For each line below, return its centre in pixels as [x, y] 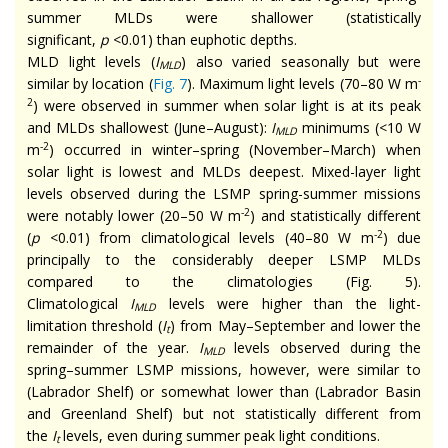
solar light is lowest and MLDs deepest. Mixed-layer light [224, 171]
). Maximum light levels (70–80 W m [302, 83]
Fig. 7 [169, 83]
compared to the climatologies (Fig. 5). [224, 281]
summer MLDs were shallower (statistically [224, 17]
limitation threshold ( [95, 325]
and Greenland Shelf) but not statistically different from [224, 413]
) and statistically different [335, 215]
